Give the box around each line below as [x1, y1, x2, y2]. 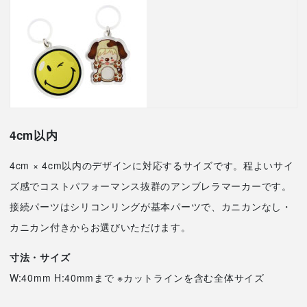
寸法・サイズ [10, 250, 71, 265]
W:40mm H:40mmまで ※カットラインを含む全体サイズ [10, 271, 265, 285]
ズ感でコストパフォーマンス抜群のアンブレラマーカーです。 [10, 179, 292, 193]
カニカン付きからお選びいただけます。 [10, 220, 191, 234]
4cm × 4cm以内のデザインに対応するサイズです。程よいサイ [10, 158, 294, 173]
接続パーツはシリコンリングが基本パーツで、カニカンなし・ [10, 199, 292, 214]
